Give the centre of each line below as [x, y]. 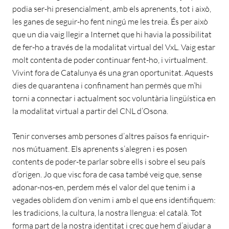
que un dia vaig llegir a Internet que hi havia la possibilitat [112, 34]
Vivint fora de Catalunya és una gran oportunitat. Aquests [113, 72]
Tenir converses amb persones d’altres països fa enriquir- [111, 136]
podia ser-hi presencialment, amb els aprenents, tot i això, [112, 8]
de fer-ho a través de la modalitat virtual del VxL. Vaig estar [114, 47]
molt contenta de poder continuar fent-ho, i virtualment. [110, 60]
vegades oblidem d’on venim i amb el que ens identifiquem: [114, 200]
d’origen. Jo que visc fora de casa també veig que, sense [107, 174]
